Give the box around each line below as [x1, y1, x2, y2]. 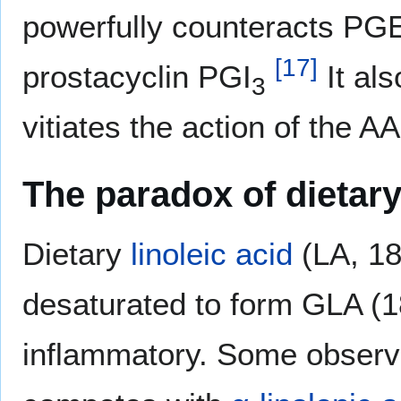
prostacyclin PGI [22, 59, 252, 95]
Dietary [22, 236, 131, 272]
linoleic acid [131, 236, 293, 272]
